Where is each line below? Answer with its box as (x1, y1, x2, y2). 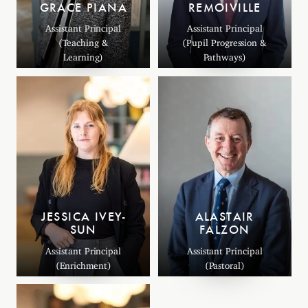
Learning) (63, 52, 104, 59)
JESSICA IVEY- (41, 210, 126, 225)
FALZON (199, 223, 250, 238)
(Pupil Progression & (182, 37, 267, 45)
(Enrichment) (55, 259, 111, 267)
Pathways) (203, 52, 246, 59)
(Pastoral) (204, 259, 245, 267)
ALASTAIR (195, 210, 254, 225)
